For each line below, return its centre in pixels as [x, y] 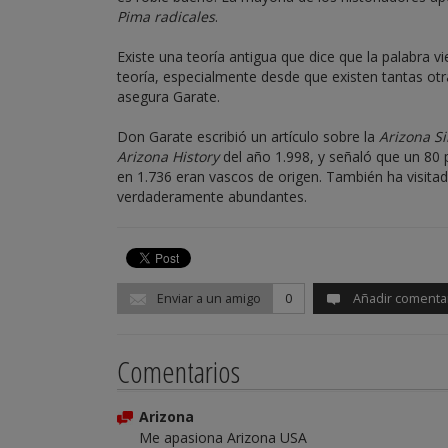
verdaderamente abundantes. [212, 196]
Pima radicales [166, 16]
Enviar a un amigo [207, 298]
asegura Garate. [168, 96]
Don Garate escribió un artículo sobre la [248, 136]
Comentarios [178, 371]
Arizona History [168, 156]
